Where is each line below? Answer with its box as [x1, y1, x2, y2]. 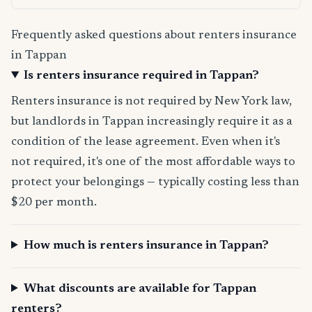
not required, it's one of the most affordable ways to [11, 156, 295, 169]
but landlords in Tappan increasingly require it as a [11, 116, 292, 129]
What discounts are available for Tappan [24, 283, 257, 296]
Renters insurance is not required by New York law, [11, 95, 292, 109]
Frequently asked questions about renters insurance [11, 29, 297, 42]
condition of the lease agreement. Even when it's [11, 136, 280, 149]
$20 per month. [11, 196, 97, 210]
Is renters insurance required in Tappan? [24, 70, 260, 83]
